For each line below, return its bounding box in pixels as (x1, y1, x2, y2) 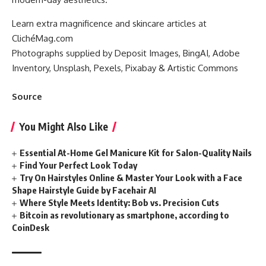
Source (12, 90, 42, 102)
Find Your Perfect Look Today (20, 159, 138, 170)
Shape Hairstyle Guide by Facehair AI (12, 184, 156, 195)
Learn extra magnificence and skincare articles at (12, 18, 207, 30)
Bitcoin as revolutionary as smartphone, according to (20, 209, 230, 220)
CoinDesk (12, 221, 49, 233)
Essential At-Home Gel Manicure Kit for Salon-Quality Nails (20, 147, 252, 158)
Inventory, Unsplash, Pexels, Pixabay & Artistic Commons (12, 62, 238, 74)
